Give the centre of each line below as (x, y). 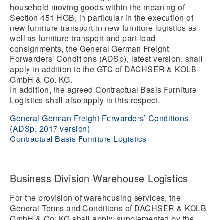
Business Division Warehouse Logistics (99, 178)
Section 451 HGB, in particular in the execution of (101, 17)
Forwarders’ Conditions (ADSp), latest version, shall (106, 59)
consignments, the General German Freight (89, 48)
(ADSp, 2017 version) (50, 128)
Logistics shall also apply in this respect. (85, 100)
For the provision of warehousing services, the (95, 198)
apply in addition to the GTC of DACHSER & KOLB (103, 69)
